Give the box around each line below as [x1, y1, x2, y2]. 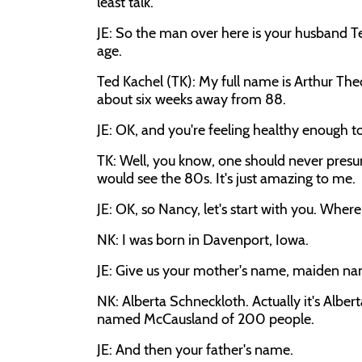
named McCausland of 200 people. [97, 310, 314, 328]
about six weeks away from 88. [97, 90, 286, 108]
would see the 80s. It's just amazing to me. [97, 170, 356, 187]
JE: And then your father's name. [97, 341, 293, 359]
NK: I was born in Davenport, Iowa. [97, 231, 309, 249]
